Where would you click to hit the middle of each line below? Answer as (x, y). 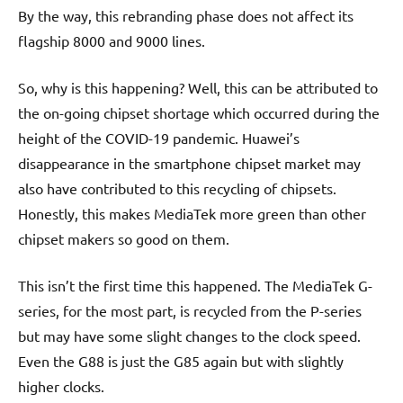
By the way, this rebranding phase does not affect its (186, 15)
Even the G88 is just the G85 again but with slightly (181, 360)
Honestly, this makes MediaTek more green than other (192, 213)
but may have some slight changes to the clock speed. (189, 335)
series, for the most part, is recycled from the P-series (190, 310)
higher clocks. (61, 385)
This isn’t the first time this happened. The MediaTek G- (195, 285)
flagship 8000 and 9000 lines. (112, 40)
